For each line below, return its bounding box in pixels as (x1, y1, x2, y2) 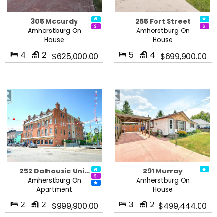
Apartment (36, 185, 72, 195)
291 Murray (143, 166, 183, 176)
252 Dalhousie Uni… (19, 166, 90, 176)
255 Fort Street (135, 16, 191, 26)
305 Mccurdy (31, 16, 78, 26)
